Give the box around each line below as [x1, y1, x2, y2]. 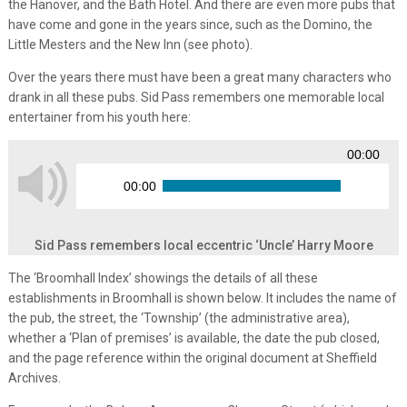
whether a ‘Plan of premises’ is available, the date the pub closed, [7, 330, 380, 345]
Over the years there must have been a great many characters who [7, 69, 392, 84]
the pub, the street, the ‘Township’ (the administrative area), [7, 310, 350, 325]
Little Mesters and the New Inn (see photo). [7, 36, 253, 52]
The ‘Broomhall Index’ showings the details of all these [7, 270, 318, 285]
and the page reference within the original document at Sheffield [7, 350, 377, 365]
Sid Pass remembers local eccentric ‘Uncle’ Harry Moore [34, 237, 373, 253]
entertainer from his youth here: [7, 109, 191, 124]
